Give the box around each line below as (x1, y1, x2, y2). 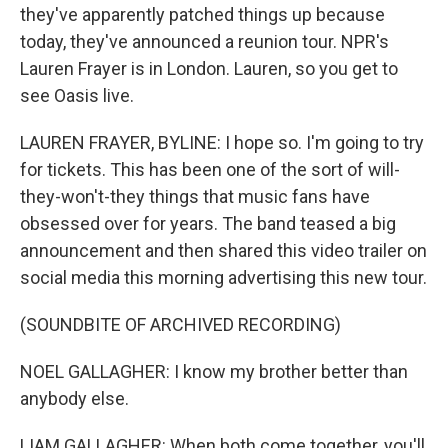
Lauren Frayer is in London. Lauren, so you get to (20, 58, 398, 79)
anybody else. (20, 388, 129, 409)
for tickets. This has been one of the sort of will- (20, 159, 400, 180)
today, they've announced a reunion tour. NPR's (20, 31, 389, 52)
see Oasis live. (20, 85, 134, 106)
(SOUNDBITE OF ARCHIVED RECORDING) (20, 314, 341, 335)
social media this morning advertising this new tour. (20, 267, 427, 288)
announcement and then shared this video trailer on (20, 240, 427, 261)
